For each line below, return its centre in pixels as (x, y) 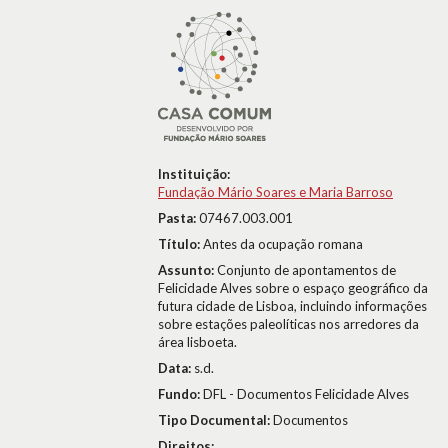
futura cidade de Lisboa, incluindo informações (292, 306)
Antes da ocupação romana (283, 244)
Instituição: (194, 174)
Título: (180, 244)
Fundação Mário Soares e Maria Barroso (275, 192)
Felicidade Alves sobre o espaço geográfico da (293, 288)
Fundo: (180, 394)
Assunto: (187, 270)
